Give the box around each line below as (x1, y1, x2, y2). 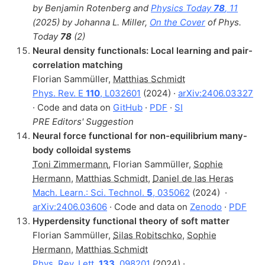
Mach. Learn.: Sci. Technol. (33, 186, 147, 198)
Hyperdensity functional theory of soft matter (33, 215, 230, 227)
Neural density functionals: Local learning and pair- (33, 44, 253, 56)
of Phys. (205, 16, 241, 28)
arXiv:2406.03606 (33, 201, 107, 212)
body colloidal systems (33, 144, 131, 156)
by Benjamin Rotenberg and (33, 2, 151, 14)
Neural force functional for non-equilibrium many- (33, 130, 247, 141)
